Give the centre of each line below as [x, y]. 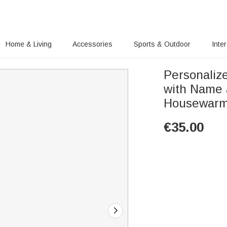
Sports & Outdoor [162, 44]
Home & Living [28, 44]
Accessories [93, 44]
